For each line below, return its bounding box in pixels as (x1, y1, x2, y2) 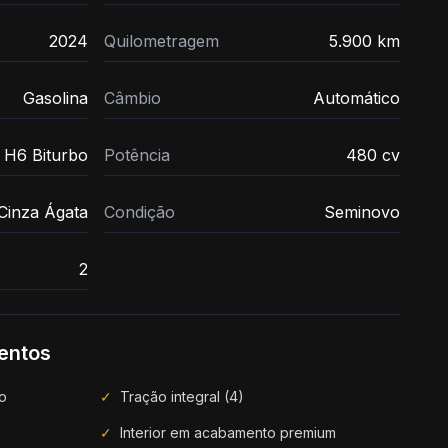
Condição (104, 202, 175, 222)
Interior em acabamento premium (120, 424, 336, 441)
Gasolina (23, 88, 88, 108)
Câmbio (104, 88, 161, 108)
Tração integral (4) (120, 388, 244, 405)
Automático (313, 88, 400, 108)
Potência (104, 145, 170, 165)
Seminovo (324, 202, 400, 222)
